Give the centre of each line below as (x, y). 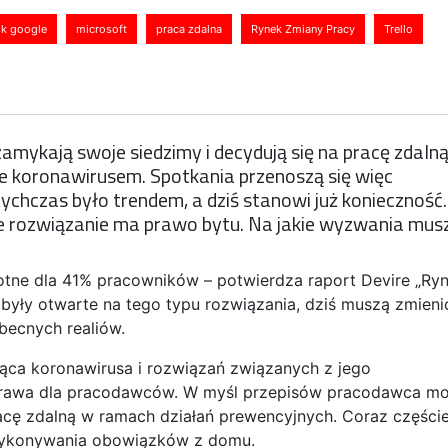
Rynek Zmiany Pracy (303, 28)
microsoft (101, 28)
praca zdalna (189, 28)
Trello (398, 28)
